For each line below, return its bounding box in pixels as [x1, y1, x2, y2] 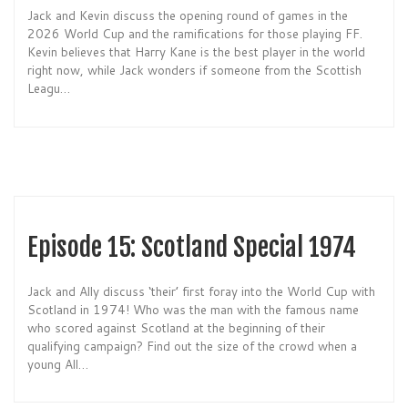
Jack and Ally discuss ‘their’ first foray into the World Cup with [27, 281, 375, 300]
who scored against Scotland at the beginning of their [27, 318, 325, 336]
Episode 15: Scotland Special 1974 [27, 230, 356, 263]
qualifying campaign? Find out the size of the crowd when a [27, 336, 357, 354]
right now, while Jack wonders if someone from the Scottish [27, 61, 362, 79]
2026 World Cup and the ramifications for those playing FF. [27, 25, 362, 43]
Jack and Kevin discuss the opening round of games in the [27, 6, 348, 25]
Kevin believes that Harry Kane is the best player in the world [27, 43, 365, 61]
